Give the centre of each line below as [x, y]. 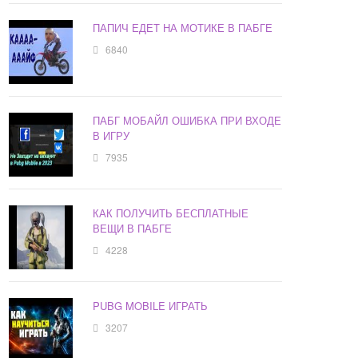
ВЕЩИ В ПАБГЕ [133, 229]
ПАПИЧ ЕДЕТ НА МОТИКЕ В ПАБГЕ [183, 28]
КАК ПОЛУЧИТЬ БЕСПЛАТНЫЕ [171, 213]
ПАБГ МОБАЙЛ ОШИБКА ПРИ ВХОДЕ [187, 121]
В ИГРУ [111, 136]
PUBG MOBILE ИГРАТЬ [151, 306]
